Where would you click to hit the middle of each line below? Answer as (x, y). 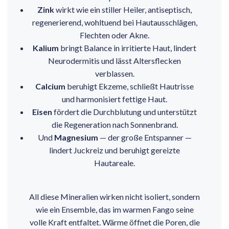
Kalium (46, 48)
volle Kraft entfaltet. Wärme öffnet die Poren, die (114, 222)
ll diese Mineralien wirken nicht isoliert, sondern (117, 197)
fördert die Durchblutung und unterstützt (124, 112)
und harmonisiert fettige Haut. (114, 99)
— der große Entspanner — (145, 138)
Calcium (50, 86)
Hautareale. (114, 163)
